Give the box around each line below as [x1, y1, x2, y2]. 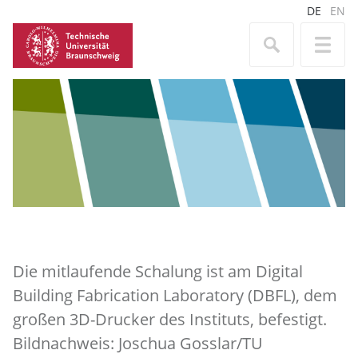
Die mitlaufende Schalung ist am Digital [13, 260, 303, 283]
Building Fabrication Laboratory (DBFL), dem [13, 284, 337, 307]
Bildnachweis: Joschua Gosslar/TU [13, 332, 263, 355]
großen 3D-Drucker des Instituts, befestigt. [13, 308, 327, 331]
